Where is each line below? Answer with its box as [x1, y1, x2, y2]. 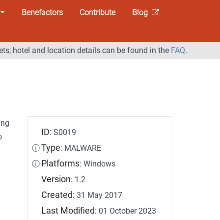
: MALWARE [60, 143, 102, 153]
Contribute [79, 7, 115, 17]
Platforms [41, 158, 80, 168]
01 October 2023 [99, 206, 157, 216]
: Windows [80, 159, 116, 168]
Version [41, 174, 71, 184]
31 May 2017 [77, 190, 123, 200]
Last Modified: [41, 205, 99, 216]
